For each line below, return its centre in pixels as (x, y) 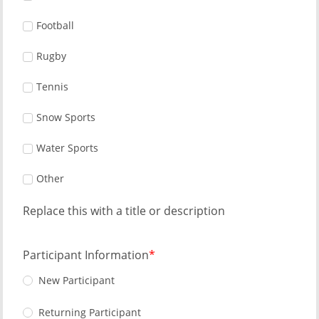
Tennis (52, 87)
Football (55, 25)
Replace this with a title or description (124, 211)
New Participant (77, 281)
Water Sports (67, 148)
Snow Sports (66, 117)
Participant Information (86, 255)
